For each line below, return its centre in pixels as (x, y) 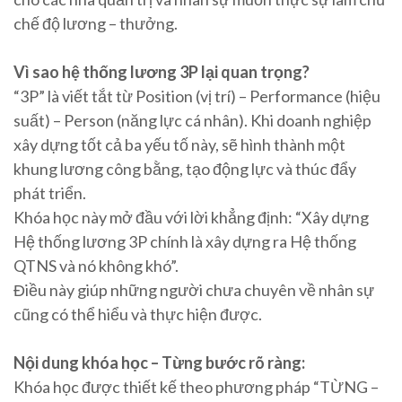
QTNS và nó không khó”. (96, 266)
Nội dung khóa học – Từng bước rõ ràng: (159, 363)
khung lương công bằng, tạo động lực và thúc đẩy (185, 169)
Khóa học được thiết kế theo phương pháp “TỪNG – (196, 387)
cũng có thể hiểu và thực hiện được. (138, 315)
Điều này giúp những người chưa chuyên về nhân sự (194, 290)
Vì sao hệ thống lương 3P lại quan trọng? (162, 72)
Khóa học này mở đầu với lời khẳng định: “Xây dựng (191, 218)
